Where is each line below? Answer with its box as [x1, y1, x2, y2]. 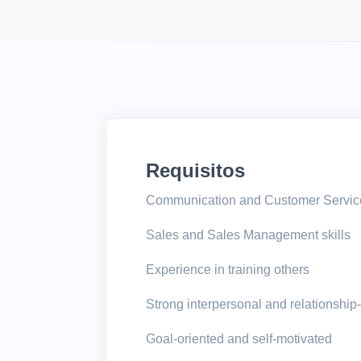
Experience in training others [146, 263, 313, 277]
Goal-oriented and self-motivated [146, 332, 335, 346]
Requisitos [146, 160, 245, 182]
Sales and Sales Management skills [146, 228, 354, 243]
